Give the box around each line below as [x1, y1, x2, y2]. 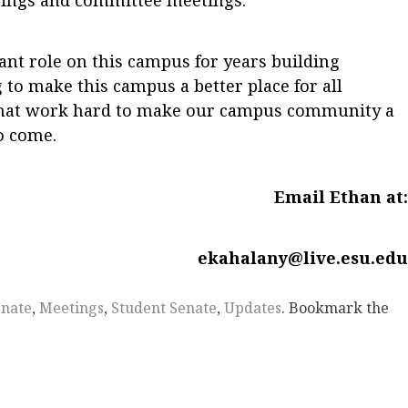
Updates [224, 298, 281, 319]
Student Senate [111, 298, 217, 319]
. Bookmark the [281, 298, 389, 319]
